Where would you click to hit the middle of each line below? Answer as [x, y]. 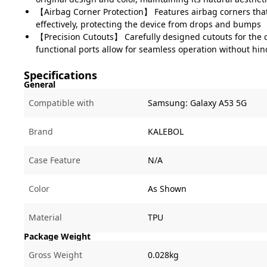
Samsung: [169, 103]
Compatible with [61, 103]
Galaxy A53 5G [218, 103]
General [40, 84]
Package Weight [57, 236]
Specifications [60, 75]
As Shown [167, 189]
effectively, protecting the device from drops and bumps [148, 24]
